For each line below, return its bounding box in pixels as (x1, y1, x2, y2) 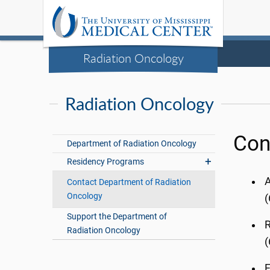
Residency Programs (67, 157, 145, 167)
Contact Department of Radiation (67, 177, 192, 187)
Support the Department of (67, 212, 168, 222)
